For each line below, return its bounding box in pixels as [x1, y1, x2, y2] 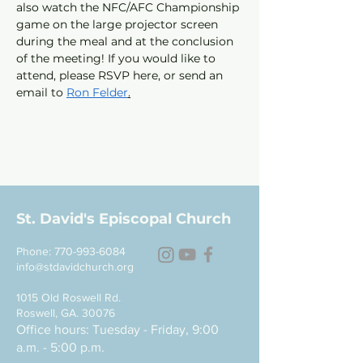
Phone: [16, 245, 54, 258]
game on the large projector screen [16, 17, 221, 32]
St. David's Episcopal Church [16, 210, 231, 228]
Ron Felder [66, 85, 128, 100]
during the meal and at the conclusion [16, 34, 237, 49]
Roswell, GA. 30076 [16, 306, 115, 319]
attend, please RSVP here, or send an [16, 68, 226, 83]
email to [16, 85, 66, 100]
